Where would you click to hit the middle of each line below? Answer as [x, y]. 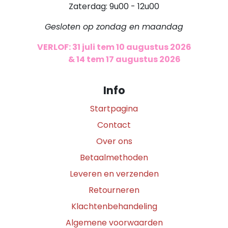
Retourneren [114, 190]
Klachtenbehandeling [114, 206]
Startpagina [114, 108]
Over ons [114, 141]
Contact [114, 125]
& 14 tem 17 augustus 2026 [124, 59]
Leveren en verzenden [114, 174]
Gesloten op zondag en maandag [114, 26]
